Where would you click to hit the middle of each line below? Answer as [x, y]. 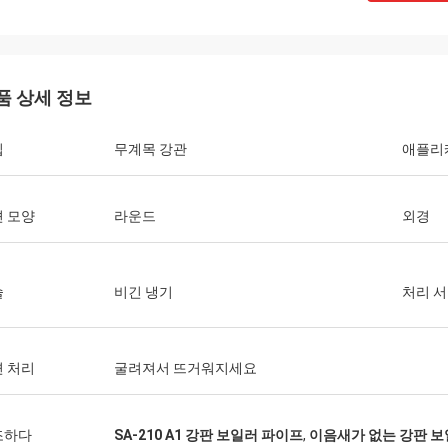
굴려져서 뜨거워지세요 [185, 368]
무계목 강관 [150, 149]
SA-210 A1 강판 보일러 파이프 [208, 435]
